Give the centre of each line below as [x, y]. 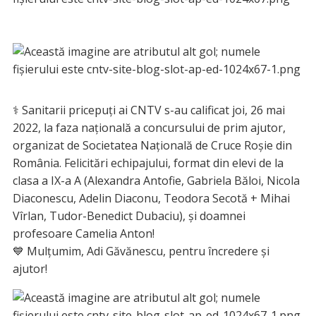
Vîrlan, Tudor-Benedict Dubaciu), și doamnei [129, 216]
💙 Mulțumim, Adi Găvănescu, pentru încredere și [141, 251]
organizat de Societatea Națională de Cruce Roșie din [152, 146]
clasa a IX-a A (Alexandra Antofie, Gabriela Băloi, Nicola [156, 181]
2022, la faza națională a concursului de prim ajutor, [149, 128]
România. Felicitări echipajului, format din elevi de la [148, 163]
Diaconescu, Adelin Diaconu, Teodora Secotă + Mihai [151, 199]
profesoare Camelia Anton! [83, 234]
